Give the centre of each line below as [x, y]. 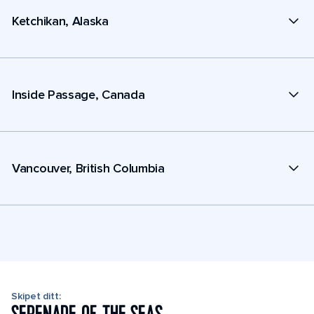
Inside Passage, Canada [78, 94]
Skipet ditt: [36, 296]
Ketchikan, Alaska [60, 21]
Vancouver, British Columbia [88, 168]
